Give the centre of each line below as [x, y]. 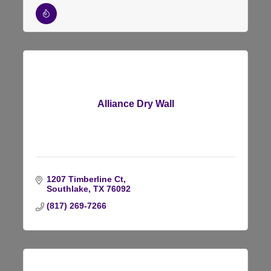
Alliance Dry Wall [135, 103]
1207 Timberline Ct [85, 179]
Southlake [67, 188]
